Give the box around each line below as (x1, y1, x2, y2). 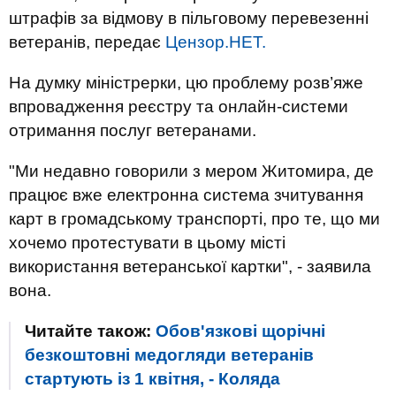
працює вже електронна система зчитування (9, 186, 363, 204)
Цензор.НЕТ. (165, 33, 266, 51)
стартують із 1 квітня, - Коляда (25, 369, 280, 388)
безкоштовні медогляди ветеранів (25, 346, 314, 364)
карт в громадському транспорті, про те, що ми (9, 209, 380, 228)
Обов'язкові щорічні (156, 322, 325, 340)
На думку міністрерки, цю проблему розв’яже (9, 73, 363, 92)
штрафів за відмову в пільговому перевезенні (9, 9, 369, 27)
